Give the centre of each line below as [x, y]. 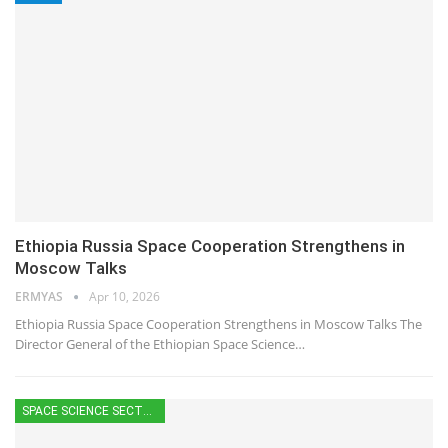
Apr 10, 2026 [124, 296]
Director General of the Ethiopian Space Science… [160, 343]
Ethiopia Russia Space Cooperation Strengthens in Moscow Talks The [218, 323]
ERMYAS [40, 296]
